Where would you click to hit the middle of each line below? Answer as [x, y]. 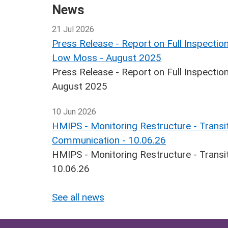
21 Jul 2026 [73, 30]
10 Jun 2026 [74, 112]
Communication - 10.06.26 [109, 140]
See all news [78, 197]
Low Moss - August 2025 [107, 58]
